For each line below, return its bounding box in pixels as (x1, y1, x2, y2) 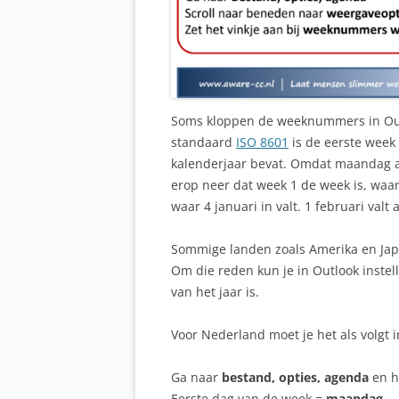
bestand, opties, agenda (222, 369, 369, 387)
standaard (171, 134, 236, 151)
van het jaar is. (171, 283, 259, 301)
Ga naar (171, 369, 222, 387)
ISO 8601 (236, 134, 289, 151)
